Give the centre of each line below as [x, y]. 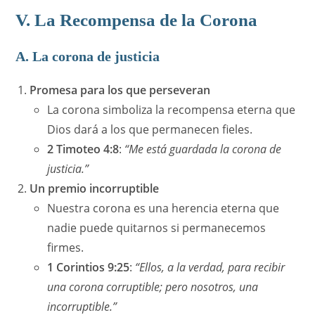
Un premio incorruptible [95, 189]
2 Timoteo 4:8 [83, 149]
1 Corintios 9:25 [89, 268]
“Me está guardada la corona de [203, 149]
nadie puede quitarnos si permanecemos [157, 228]
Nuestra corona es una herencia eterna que [163, 208]
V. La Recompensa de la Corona [137, 20]
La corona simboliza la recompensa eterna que [172, 110]
